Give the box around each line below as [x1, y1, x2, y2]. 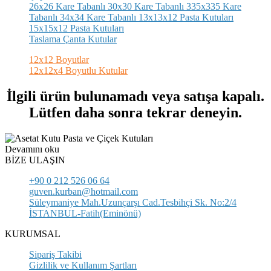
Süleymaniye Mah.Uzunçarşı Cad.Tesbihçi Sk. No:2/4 [29, 197, 237, 207]
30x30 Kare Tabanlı [105, 1, 184, 11]
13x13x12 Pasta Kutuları [136, 12, 233, 22]
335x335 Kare [184, 1, 241, 11]
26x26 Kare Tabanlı [29, 1, 105, 11]
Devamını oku [5, 143, 59, 154]
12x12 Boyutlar [29, 54, 89, 65]
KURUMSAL [5, 228, 60, 239]
